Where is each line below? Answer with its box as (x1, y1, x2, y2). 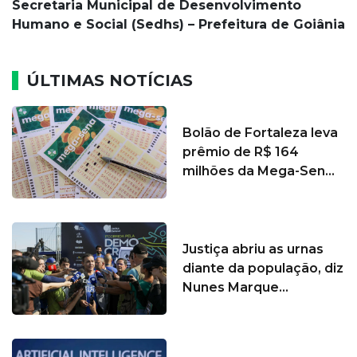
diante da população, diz (182, 261, 343, 277)
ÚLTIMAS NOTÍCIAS (26, 71, 193, 90)
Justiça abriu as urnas (182, 241, 324, 257)
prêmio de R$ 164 (182, 144, 299, 160)
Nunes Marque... (182, 280, 288, 296)
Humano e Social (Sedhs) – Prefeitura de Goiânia (12, 17, 345, 32)
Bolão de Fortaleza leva (182, 125, 338, 141)
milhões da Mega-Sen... (182, 163, 335, 179)
